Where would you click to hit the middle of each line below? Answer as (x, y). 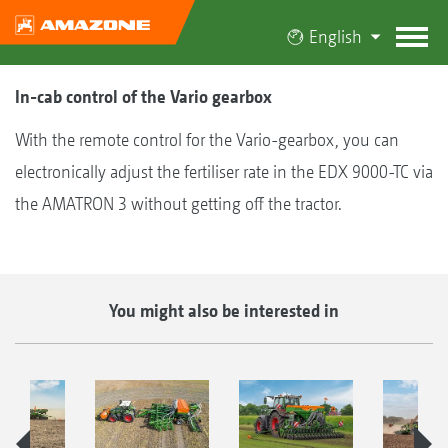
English (335, 36)
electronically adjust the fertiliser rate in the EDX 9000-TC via (224, 171)
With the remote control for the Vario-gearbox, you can (207, 139)
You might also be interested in (224, 310)
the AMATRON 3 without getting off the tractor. (178, 203)
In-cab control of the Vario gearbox (143, 96)
